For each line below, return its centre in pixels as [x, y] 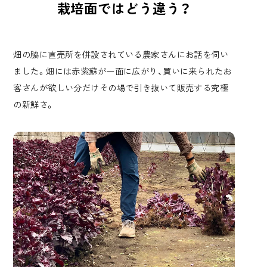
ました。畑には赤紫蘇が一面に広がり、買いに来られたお [122, 70]
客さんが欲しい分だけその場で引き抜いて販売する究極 [121, 87]
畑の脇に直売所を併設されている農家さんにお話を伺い [121, 54]
